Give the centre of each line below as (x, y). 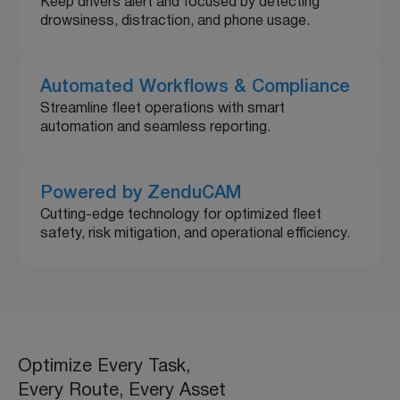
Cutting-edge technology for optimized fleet (181, 215)
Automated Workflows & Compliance (195, 87)
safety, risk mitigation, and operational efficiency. (195, 233)
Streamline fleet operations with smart (162, 108)
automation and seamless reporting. (155, 127)
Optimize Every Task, (104, 367)
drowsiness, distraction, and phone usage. (175, 21)
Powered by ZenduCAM (141, 193)
